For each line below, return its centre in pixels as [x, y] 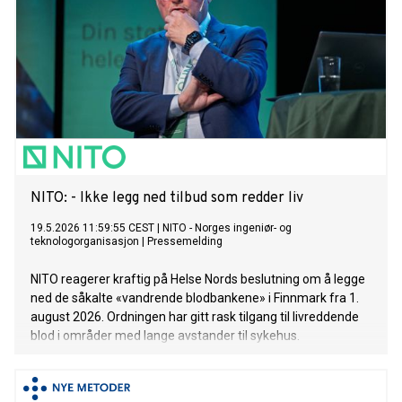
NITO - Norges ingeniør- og [227, 228]
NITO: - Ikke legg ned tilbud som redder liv [167, 199]
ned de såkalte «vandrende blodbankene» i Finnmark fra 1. [195, 298]
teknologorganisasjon [85, 242]
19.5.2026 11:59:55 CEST [92, 228]
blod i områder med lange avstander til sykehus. [165, 336]
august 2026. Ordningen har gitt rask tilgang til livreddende [195, 317]
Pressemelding [185, 242]
